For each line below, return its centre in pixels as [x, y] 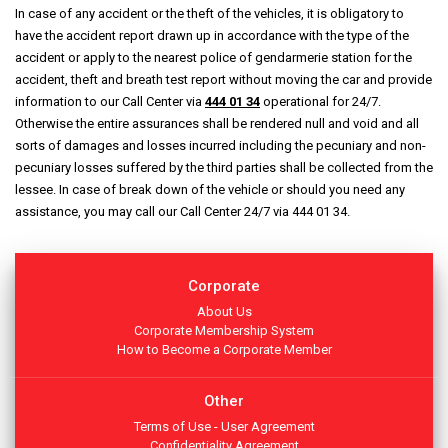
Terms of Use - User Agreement [224, 426]
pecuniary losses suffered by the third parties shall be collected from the [224, 167]
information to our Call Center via [110, 101]
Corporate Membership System [224, 330]
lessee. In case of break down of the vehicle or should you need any [210, 189]
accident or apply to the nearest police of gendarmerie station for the [213, 57]
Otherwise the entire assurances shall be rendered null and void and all [217, 123]
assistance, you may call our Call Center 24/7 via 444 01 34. [182, 211]
